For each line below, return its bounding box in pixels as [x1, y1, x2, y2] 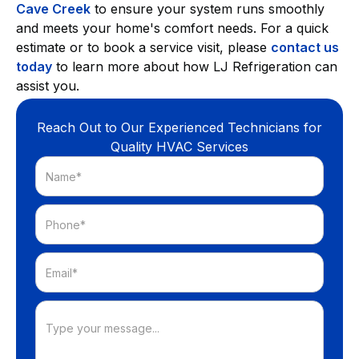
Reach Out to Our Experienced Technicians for [37, 119, 322, 136]
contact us [271, 39, 339, 56]
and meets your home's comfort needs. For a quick [16, 20, 329, 37]
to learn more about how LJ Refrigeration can [52, 58, 337, 75]
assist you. [16, 78, 79, 95]
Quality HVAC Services [111, 139, 248, 155]
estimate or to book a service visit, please [16, 39, 271, 56]
